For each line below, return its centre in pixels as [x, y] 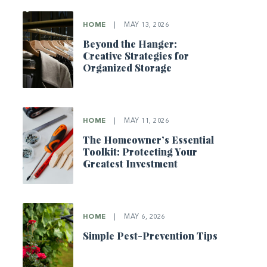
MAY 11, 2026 [145, 121]
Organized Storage [127, 68]
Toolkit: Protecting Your [140, 151]
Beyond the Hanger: [130, 44]
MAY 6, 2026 [143, 217]
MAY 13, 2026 [145, 26]
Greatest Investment [130, 163]
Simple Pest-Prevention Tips [150, 235]
